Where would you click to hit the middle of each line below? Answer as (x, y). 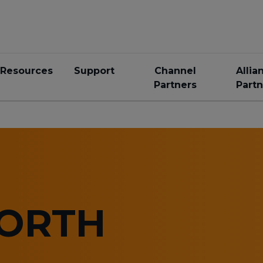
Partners (175, 85)
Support (94, 71)
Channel (175, 71)
